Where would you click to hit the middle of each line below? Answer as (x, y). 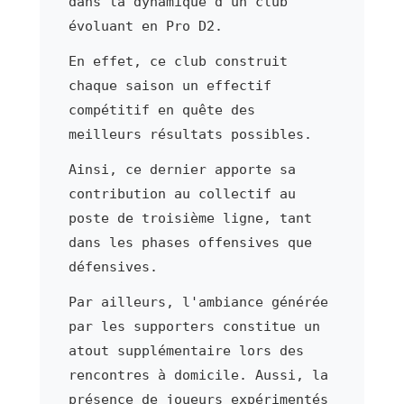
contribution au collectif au (182, 193)
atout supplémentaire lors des (186, 350)
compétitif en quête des (161, 110)
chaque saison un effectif (170, 85)
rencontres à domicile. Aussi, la (198, 375)
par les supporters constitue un (194, 326)
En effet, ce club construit (178, 61)
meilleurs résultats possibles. (190, 134)
